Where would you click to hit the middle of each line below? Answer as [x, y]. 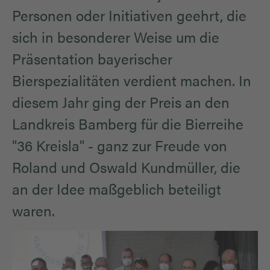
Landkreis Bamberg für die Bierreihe [128, 124]
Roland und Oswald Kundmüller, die [126, 167]
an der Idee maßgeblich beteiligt [117, 189]
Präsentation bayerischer [92, 59]
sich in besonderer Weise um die [116, 37]
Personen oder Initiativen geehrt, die [129, 15]
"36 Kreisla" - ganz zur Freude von [120, 146]
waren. [35, 211]
